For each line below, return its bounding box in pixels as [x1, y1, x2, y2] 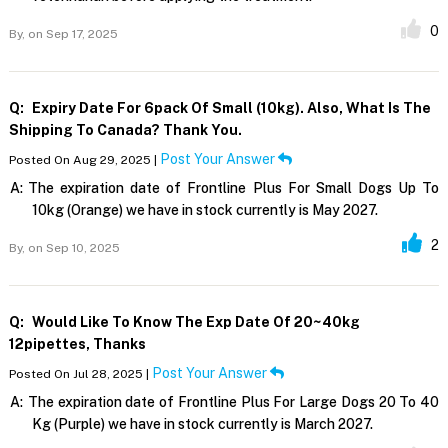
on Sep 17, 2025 [24, 26, 118, 41]
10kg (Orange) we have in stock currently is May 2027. [31, 201, 378, 218]
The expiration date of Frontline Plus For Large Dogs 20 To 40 [27, 393, 440, 410]
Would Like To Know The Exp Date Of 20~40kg [28, 313, 360, 330]
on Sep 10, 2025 [24, 240, 120, 255]
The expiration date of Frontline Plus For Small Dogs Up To [27, 179, 440, 196]
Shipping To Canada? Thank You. [8, 121, 242, 138]
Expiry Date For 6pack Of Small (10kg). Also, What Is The [28, 99, 431, 116]
